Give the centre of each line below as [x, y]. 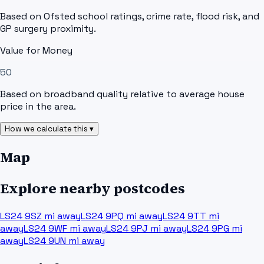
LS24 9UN [45, 241]
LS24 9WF [45, 229]
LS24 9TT [184, 216]
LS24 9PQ [102, 216]
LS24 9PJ [127, 229]
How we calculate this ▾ [49, 129]
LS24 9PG [208, 229]
